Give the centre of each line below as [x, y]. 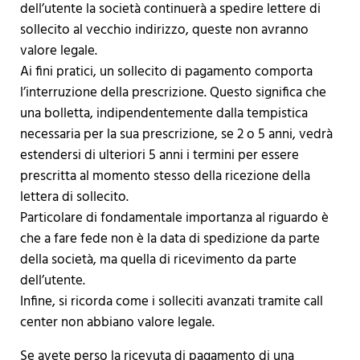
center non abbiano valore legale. [117, 323]
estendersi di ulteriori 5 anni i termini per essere [159, 156]
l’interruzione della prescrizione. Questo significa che [173, 93]
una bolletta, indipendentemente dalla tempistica [164, 114]
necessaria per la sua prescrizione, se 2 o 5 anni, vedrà [176, 135]
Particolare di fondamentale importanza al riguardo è [174, 219]
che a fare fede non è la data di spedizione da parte [170, 239]
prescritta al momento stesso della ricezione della [165, 177]
